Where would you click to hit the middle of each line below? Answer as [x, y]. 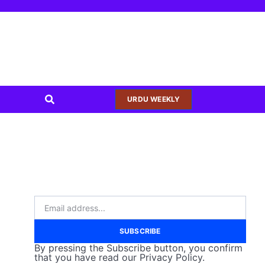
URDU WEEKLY [154, 99]
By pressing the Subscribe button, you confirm [138, 248]
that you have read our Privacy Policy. [119, 257]
